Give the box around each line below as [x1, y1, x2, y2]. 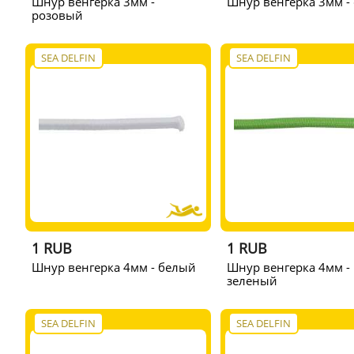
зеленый [226, 272, 277, 288]
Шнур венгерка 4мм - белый [31, 258, 196, 275]
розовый [31, 6, 83, 23]
